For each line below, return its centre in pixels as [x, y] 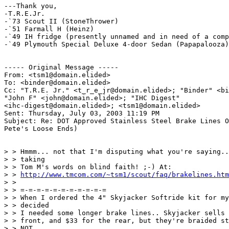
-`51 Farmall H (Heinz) [49, 29]
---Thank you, [31, 6]
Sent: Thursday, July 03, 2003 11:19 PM [82, 113]
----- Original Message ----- [63, 67]
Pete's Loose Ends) [41, 128]
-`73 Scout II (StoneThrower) [61, 21]
